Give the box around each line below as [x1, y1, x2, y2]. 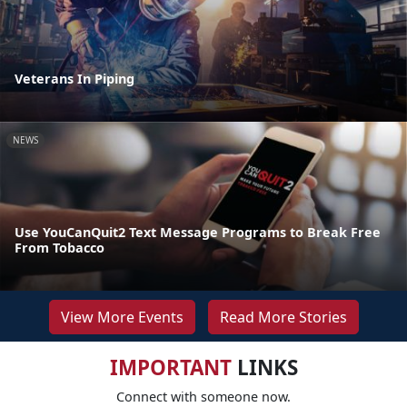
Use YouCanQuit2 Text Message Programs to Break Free [15, 223, 381, 241]
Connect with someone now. [116, 387, 291, 405]
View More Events [60, 306, 184, 327]
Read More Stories [219, 306, 347, 327]
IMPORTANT [109, 352, 232, 382]
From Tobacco [15, 238, 104, 256]
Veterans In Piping [15, 69, 134, 87]
